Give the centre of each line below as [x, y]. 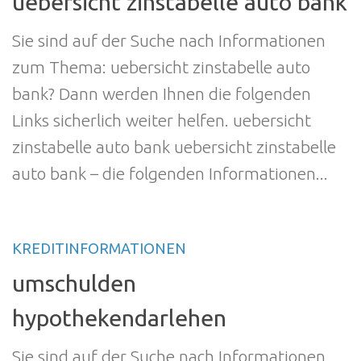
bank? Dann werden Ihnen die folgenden [162, 94]
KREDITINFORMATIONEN [99, 249]
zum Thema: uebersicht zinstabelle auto [161, 67]
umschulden [74, 282]
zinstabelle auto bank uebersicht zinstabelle [174, 147]
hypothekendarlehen [119, 317]
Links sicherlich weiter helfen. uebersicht [162, 120]
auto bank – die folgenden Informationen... [170, 174]
